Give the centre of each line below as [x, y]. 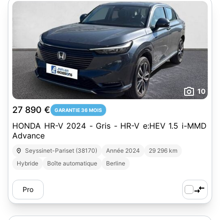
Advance [28, 136]
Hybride [27, 163]
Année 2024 [123, 151]
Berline [116, 163]
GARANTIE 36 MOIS [78, 110]
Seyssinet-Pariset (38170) [61, 151]
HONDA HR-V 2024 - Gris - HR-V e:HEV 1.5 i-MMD [110, 126]
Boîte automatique [72, 163]
